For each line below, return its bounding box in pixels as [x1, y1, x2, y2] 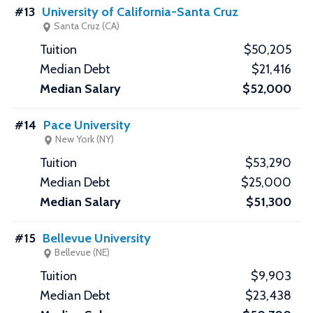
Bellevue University [43, 231, 151, 247]
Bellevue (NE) [52, 246, 110, 259]
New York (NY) [53, 133, 114, 146]
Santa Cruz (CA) [52, 20, 119, 33]
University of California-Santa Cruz [42, 4, 238, 20]
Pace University [43, 117, 131, 133]
